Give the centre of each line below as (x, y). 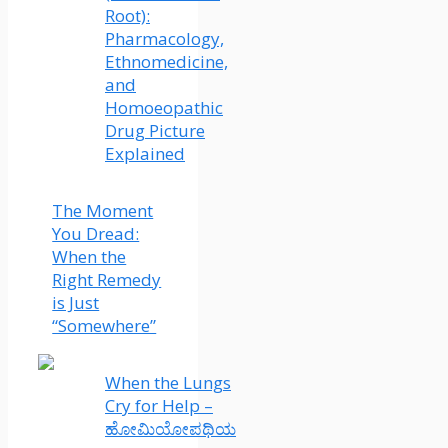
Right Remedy (107, 279)
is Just (76, 302)
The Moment (103, 210)
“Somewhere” (104, 325)
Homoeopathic (164, 107)
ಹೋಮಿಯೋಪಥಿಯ (170, 428)
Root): (127, 15)
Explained (145, 153)
